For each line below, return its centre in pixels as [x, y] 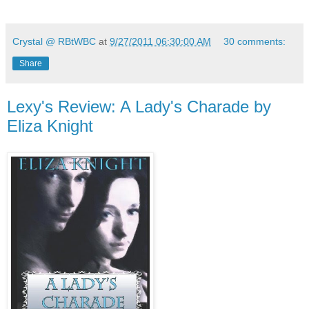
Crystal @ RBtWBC [54, 41]
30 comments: [255, 41]
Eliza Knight [50, 126]
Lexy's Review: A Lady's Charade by [139, 106]
